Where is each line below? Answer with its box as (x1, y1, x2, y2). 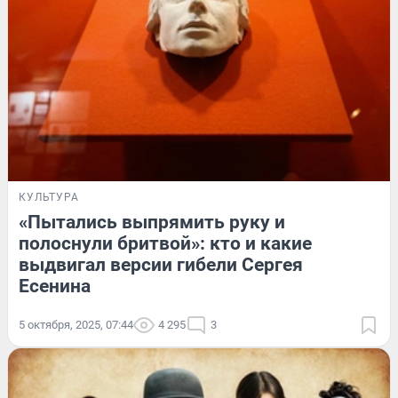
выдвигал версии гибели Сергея (19, 253, 303, 275)
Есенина (19, 275, 91, 297)
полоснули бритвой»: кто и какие (19, 232, 312, 254)
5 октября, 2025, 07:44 (19, 317, 133, 331)
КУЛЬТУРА (19, 190, 79, 203)
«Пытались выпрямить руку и (19, 211, 285, 233)
